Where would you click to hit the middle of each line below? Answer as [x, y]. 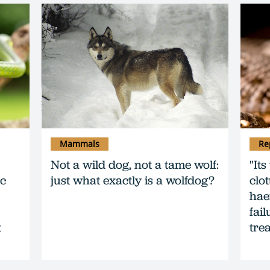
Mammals [80, 143]
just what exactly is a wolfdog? [133, 180]
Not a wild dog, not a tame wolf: [135, 164]
